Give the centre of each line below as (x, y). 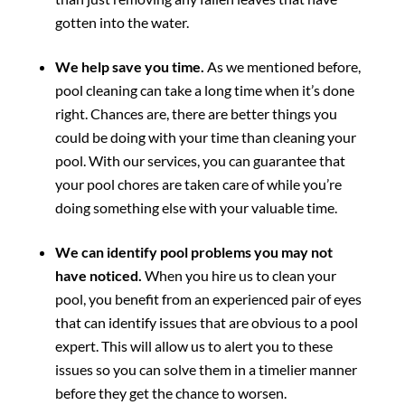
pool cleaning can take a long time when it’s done (204, 89)
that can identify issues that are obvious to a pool (206, 322)
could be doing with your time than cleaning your (205, 137)
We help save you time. (131, 66)
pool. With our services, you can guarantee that (200, 160)
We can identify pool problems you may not (193, 251)
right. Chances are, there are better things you (196, 113)
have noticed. (99, 275)
